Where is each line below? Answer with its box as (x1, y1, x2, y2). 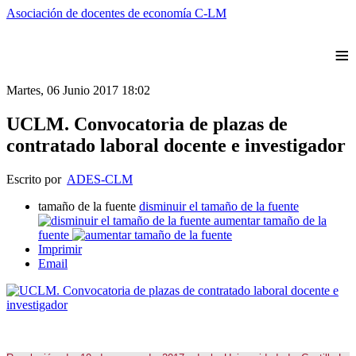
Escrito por (6, 172, 67, 186)
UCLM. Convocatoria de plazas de (6, 113, 288, 134)
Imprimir (38, 242, 82, 256)
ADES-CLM (67, 172, 133, 186)
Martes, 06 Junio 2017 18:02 (6, 83, 150, 97)
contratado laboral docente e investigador (6, 134, 346, 156)
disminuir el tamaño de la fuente (139, 199, 299, 213)
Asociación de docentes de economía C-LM (6, 6, 226, 20)
